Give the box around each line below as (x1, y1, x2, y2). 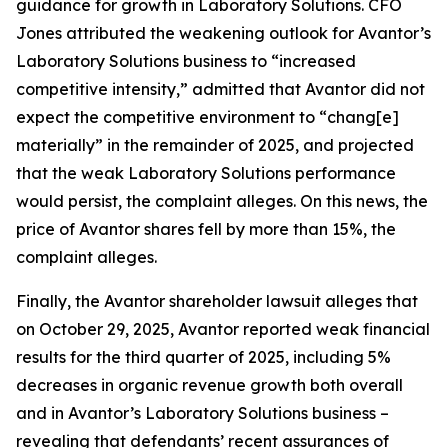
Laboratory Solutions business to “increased (16, 51, 356, 71)
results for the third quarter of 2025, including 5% (16, 347, 391, 367)
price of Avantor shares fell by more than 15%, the (16, 219, 396, 239)
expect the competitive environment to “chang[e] (16, 107, 399, 127)
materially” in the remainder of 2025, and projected (16, 135, 414, 155)
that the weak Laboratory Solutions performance (16, 163, 396, 183)
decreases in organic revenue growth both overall (16, 375, 403, 395)
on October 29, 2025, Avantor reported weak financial (16, 319, 430, 339)
